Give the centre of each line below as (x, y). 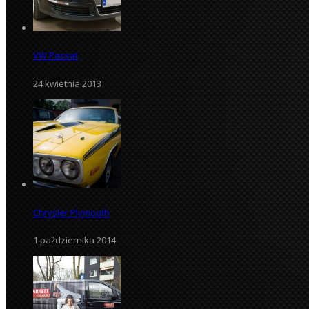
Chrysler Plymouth (71, 212)
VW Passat (56, 56)
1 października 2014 (74, 240)
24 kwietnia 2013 (67, 83)
